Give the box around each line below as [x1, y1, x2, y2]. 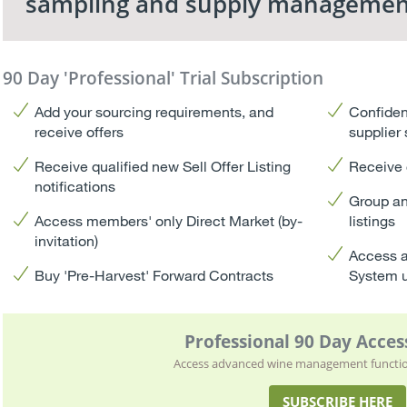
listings [348, 212, 395, 229]
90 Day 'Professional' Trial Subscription [2, 66, 323, 90]
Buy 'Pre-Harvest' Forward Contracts [34, 266, 273, 283]
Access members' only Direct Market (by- [34, 212, 303, 229]
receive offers [34, 123, 124, 140]
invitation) [34, 232, 98, 249]
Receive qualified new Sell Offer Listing [34, 157, 291, 174]
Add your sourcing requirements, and [34, 103, 273, 120]
